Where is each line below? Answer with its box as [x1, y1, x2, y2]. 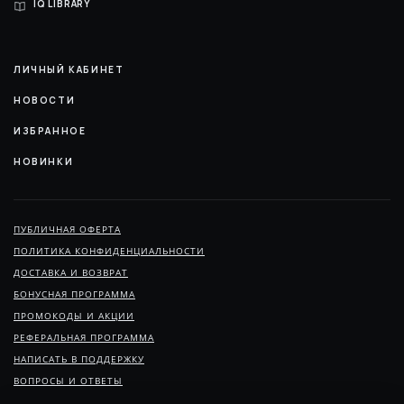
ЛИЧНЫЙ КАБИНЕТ [14, 62, 124, 76]
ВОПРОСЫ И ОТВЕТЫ [14, 374, 123, 387]
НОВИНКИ [14, 154, 74, 168]
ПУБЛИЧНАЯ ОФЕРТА [14, 223, 121, 235]
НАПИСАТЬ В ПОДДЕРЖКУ [14, 353, 144, 365]
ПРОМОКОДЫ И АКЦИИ [14, 309, 134, 322]
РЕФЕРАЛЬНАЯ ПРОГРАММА [14, 331, 154, 344]
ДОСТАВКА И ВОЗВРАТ [14, 266, 128, 279]
